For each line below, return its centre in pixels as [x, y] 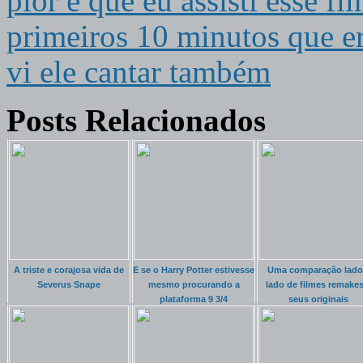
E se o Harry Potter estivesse [194, 270]
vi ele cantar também [139, 73]
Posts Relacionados [136, 121]
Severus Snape [69, 285]
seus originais [318, 299]
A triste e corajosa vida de [69, 270]
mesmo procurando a [194, 285]
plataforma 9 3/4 [194, 299]
